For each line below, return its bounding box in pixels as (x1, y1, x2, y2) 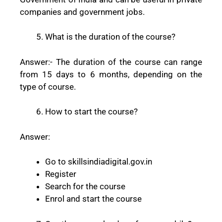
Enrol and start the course (45, 194, 142, 204)
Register (45, 169, 76, 179)
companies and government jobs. (20, 6, 145, 17)
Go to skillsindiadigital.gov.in (45, 157, 152, 167)
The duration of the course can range (56, 56, 202, 67)
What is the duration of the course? (45, 32, 175, 42)
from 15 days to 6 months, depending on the (20, 69, 202, 79)
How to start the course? (45, 107, 138, 117)
